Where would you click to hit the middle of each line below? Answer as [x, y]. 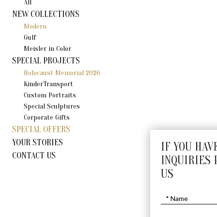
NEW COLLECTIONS [46, 14]
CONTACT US [34, 156]
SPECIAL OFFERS [41, 130]
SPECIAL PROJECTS [46, 61]
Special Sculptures [52, 106]
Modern [35, 26]
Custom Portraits [50, 95]
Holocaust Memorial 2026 [62, 73]
